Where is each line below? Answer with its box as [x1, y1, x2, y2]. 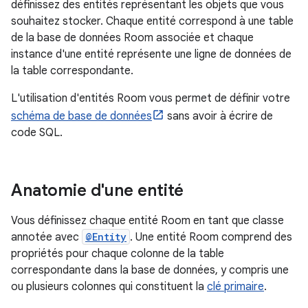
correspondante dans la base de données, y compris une [11, 263, 289, 277]
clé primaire [207, 280, 264, 294]
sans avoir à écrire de [164, 109, 273, 123]
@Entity [85, 230, 126, 243]
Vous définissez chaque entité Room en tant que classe [11, 214, 284, 228]
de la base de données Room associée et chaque [11, 31, 254, 45]
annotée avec [11, 230, 82, 244]
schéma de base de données [11, 109, 152, 123]
